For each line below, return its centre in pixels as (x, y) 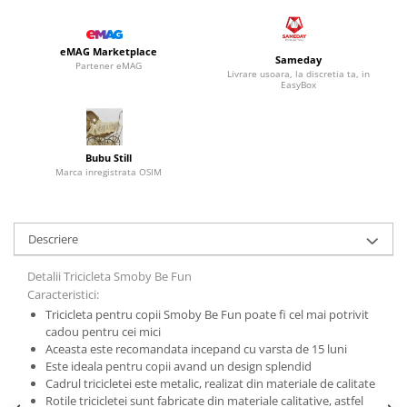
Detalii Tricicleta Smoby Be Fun (109, 277)
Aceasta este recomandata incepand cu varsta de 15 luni (196, 349)
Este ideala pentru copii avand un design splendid (178, 367)
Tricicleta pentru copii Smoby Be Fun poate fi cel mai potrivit (207, 315)
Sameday (298, 60)
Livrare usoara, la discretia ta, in (298, 74)
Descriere (53, 239)
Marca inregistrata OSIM (109, 172)
